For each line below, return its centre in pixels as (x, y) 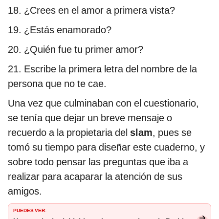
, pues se (172, 132)
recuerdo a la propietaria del (69, 132)
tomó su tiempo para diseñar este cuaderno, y (106, 147)
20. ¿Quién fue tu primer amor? (76, 49)
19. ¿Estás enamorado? (60, 30)
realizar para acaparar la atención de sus (95, 176)
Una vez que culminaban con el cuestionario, (103, 103)
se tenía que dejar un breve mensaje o (90, 118)
